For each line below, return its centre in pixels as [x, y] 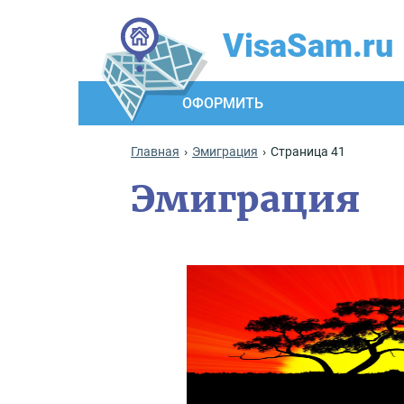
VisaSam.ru [308, 46]
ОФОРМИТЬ [223, 103]
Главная [155, 152]
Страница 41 [308, 152]
